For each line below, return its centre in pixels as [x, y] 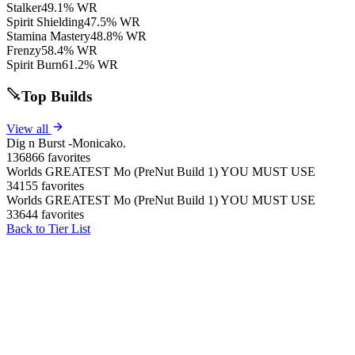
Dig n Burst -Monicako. [66, 143]
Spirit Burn [34, 64]
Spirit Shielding [45, 21]
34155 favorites [45, 185]
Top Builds [56, 97]
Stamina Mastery [48, 36]
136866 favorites [48, 157]
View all [29, 128]
